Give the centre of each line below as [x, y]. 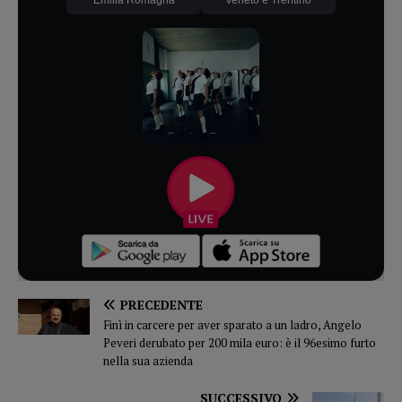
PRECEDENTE [162, 304]
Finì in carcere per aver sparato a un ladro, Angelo [232, 324]
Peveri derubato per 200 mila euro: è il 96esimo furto [240, 342]
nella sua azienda [148, 360]
